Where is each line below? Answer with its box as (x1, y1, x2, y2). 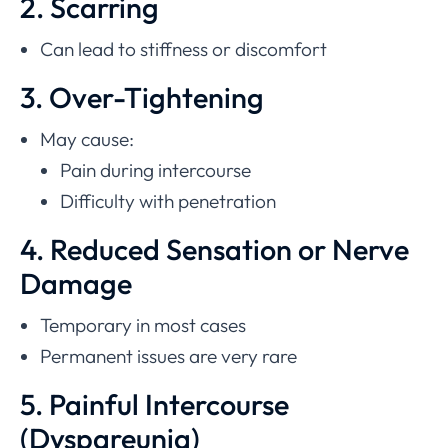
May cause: (40, 126, 134, 151)
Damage (20, 264, 132, 301)
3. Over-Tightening (20, 78, 264, 115)
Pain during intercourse (60, 157, 251, 182)
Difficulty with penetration (60, 188, 276, 213)
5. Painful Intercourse (20, 385, 289, 422)
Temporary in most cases (40, 312, 246, 337)
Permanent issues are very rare (40, 343, 297, 368)
